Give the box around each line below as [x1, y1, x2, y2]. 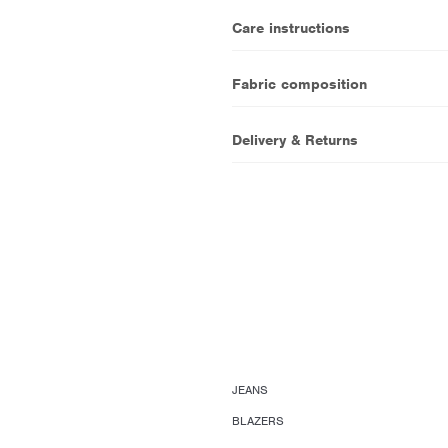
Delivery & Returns [231, 130, 358, 149]
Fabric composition [231, 74, 367, 93]
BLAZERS [231, 413, 284, 430]
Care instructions [231, 18, 350, 37]
